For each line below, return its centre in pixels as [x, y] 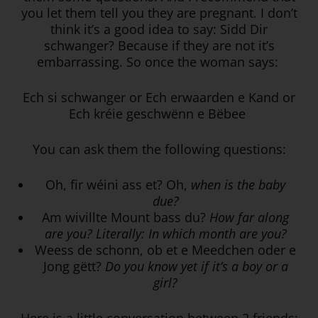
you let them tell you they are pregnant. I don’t [159, 12]
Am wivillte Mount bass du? [126, 217]
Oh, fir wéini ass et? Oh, [118, 184]
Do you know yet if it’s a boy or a [196, 266]
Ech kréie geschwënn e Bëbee [159, 113]
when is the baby [238, 184]
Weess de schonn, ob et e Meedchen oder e [165, 250]
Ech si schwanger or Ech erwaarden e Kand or [159, 97]
